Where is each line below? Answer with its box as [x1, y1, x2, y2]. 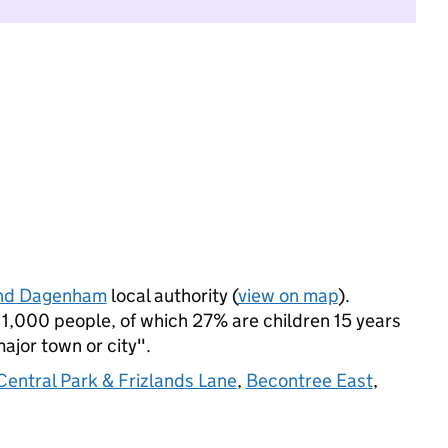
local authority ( [106, 284, 238, 307]
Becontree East [245, 369, 373, 392]
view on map [237, 284, 338, 307]
